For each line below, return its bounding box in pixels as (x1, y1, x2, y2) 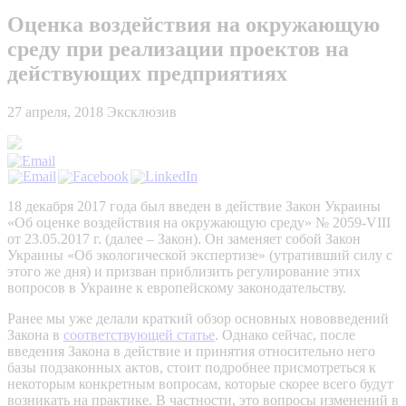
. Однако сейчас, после (215, 326, 355, 343)
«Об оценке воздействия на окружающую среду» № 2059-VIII (7, 214, 391, 230)
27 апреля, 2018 (7, 103, 107, 120)
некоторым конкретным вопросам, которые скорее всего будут (7, 375, 393, 391)
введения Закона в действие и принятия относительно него (7, 343, 375, 359)
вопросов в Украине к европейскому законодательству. (7, 279, 346, 295)
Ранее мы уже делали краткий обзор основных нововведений (7, 310, 389, 326)
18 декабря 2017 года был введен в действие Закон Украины (7, 198, 381, 214)
